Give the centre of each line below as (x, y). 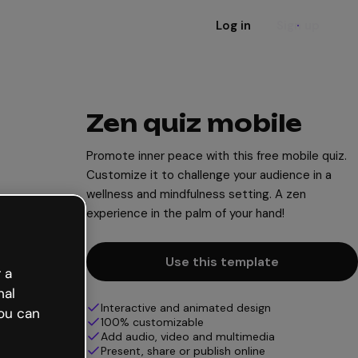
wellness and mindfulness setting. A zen (196, 194)
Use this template (222, 262)
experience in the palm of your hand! (185, 213)
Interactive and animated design (186, 308)
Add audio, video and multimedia (188, 336)
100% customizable (152, 322)
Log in (233, 26)
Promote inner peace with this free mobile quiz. (217, 156)
